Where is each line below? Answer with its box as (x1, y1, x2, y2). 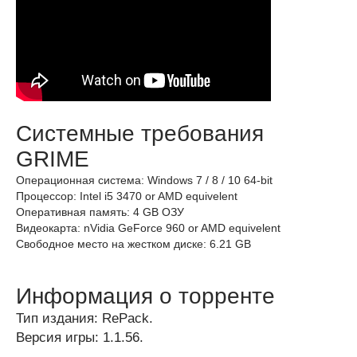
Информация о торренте (16, 284, 275, 308)
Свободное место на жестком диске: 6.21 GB (16, 237, 251, 250)
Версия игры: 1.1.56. (16, 330, 143, 345)
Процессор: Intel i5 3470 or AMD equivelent (16, 190, 237, 202)
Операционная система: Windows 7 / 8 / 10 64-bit (16, 174, 273, 186)
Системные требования (16, 121, 264, 146)
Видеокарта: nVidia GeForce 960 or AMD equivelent (16, 222, 280, 234)
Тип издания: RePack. (16, 311, 153, 326)
